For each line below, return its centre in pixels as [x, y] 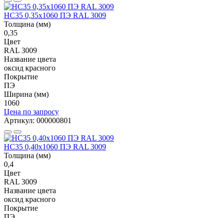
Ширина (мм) [26, 94]
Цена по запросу [31, 111]
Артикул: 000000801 [38, 120]
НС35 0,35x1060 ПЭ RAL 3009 [55, 15]
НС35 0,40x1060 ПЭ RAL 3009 [55, 146]
